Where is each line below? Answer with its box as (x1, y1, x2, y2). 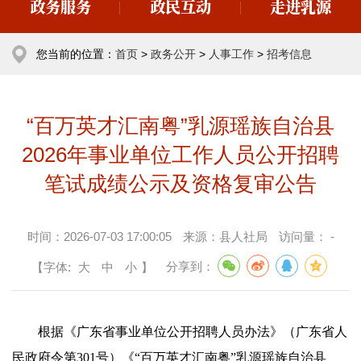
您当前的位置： (36, 48, 115, 61)
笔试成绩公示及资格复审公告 (44, 172, 317, 196)
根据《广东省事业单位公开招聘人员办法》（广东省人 (12, 324, 347, 338)
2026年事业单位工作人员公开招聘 (22, 143, 339, 167)
